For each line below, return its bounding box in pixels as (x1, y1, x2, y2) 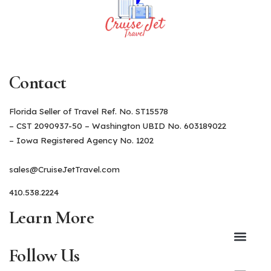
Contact (9, 71, 67, 94)
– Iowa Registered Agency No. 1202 (9, 134, 154, 145)
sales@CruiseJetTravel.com (9, 164, 120, 175)
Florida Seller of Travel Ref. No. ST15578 (9, 105, 168, 116)
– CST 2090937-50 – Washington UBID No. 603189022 (9, 120, 226, 131)
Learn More (9, 206, 94, 229)
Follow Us (9, 244, 80, 267)
